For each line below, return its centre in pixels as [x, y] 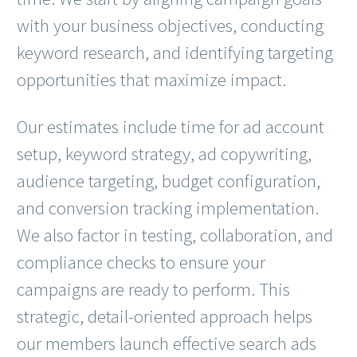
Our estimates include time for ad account [171, 127]
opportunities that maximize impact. [151, 79]
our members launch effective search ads [167, 343]
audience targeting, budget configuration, [169, 181]
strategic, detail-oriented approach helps [165, 316]
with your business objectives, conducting [170, 25]
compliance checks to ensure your [141, 262]
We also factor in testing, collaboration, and [175, 235]
